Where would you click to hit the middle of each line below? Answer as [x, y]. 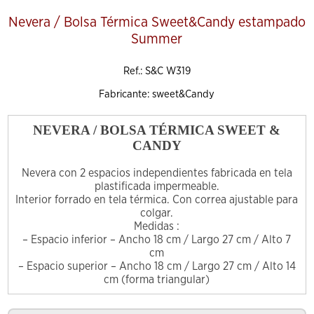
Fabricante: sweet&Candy [157, 95]
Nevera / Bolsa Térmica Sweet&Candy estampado [157, 23]
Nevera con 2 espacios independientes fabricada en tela [157, 173]
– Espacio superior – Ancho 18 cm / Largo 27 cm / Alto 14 [157, 267]
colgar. [157, 213]
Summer [157, 40]
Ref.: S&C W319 [157, 71]
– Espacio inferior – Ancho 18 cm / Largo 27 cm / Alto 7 [157, 240]
